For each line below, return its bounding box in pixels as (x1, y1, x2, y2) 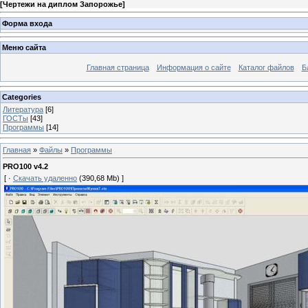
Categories (2, 92, 41, 101)
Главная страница (86, 63, 149, 72)
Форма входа (2, 19, 52, 27)
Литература (3, 104, 43, 113)
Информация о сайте (156, 63, 231, 72)
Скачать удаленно (13, 174, 77, 183)
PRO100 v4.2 (3, 162, 48, 171)
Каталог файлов (238, 63, 294, 72)
